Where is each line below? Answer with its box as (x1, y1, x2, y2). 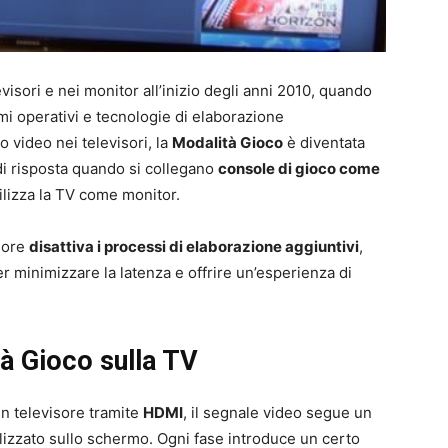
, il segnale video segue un (183, 402, 372, 422)
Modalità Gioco (172, 132, 283, 152)
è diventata (283, 132, 365, 152)
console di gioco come (218, 158, 380, 178)
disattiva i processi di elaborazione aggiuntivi (29, 236, 359, 256)
